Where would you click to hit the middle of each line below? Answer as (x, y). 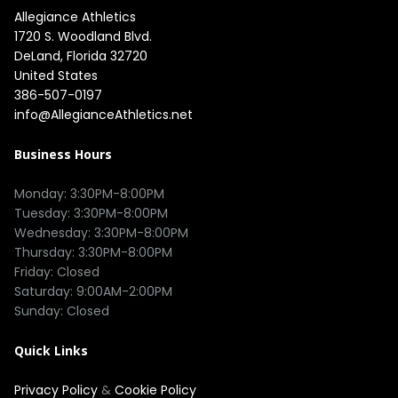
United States (56, 76)
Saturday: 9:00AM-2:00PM (93, 291)
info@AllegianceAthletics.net (103, 115)
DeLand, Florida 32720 (81, 56)
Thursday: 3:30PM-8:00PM (93, 252)
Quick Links (51, 350)
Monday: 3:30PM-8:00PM (89, 194)
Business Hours (63, 154)
